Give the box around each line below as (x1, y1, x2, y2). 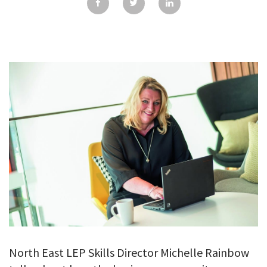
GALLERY (115, 2, 152, 14)
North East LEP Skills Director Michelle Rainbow (9, 244, 249, 260)
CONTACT (113, 59, 154, 71)
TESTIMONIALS (102, 30, 165, 42)
